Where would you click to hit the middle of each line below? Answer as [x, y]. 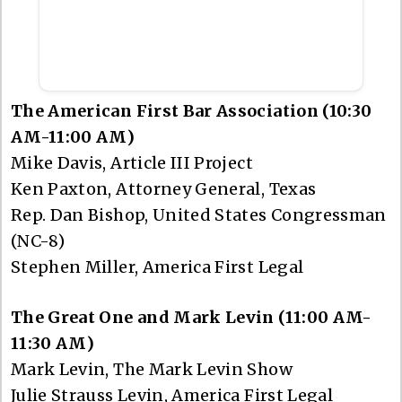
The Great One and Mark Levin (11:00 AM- [192, 317]
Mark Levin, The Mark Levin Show [152, 369]
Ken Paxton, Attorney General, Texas [164, 188]
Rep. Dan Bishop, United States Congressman [199, 214]
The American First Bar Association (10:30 [192, 110]
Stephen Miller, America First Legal [157, 267]
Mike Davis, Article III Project [132, 162]
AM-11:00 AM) [75, 136]
